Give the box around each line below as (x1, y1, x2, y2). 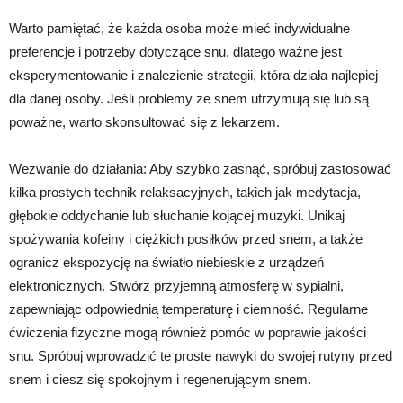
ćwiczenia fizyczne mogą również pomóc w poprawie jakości (9, 324, 366, 340)
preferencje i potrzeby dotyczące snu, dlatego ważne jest (9, 43, 342, 59)
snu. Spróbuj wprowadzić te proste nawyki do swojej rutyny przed (9, 347, 392, 363)
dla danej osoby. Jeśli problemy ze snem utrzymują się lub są (9, 90, 369, 106)
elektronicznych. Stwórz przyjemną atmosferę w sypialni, (9, 277, 344, 293)
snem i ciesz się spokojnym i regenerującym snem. (9, 371, 311, 387)
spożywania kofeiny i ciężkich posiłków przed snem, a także (9, 230, 363, 246)
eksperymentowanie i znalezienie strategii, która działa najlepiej (9, 67, 378, 83)
